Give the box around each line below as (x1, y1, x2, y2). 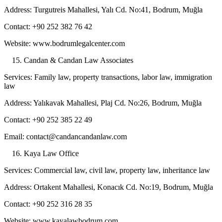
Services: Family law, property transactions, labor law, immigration (4, 73, 212, 82)
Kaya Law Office (24, 149, 79, 158)
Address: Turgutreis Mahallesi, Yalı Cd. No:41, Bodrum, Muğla (4, 5, 203, 14)
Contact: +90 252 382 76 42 (4, 22, 92, 31)
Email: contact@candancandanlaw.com (4, 132, 127, 141)
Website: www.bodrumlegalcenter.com (4, 39, 125, 48)
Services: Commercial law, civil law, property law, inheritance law (4, 166, 210, 175)
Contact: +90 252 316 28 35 (4, 200, 92, 209)
